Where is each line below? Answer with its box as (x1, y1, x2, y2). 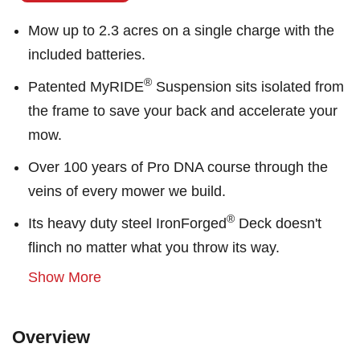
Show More (28, 269, 101, 285)
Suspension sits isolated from (152, 79, 344, 95)
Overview (12, 327, 90, 347)
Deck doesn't (235, 215, 321, 231)
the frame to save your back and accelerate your (28, 103, 337, 119)
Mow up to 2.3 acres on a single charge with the (28, 22, 334, 39)
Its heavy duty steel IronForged (28, 215, 227, 231)
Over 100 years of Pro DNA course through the (28, 159, 328, 175)
